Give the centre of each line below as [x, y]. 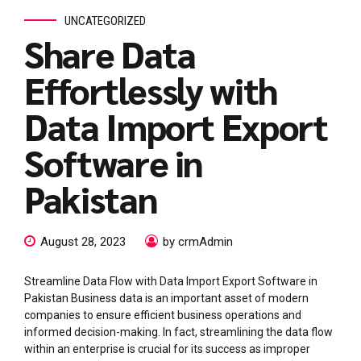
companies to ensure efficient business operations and [163, 315]
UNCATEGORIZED [105, 21]
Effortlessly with [151, 89]
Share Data [110, 53]
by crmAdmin [198, 242]
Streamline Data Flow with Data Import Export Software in [171, 282]
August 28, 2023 [83, 242]
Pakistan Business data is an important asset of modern [166, 299]
